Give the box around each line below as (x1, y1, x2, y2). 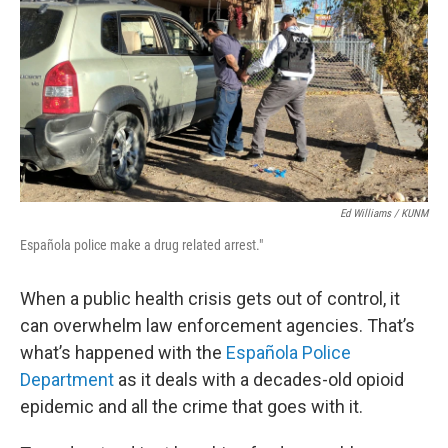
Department (20, 368, 114, 390)
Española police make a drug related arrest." (20, 236, 263, 253)
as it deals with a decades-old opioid (114, 368, 404, 390)
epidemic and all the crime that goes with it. (20, 395, 367, 417)
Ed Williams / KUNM (340, 206, 428, 220)
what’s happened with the (20, 341, 226, 363)
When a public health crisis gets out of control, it (20, 287, 400, 309)
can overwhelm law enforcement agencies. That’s (20, 314, 415, 336)
